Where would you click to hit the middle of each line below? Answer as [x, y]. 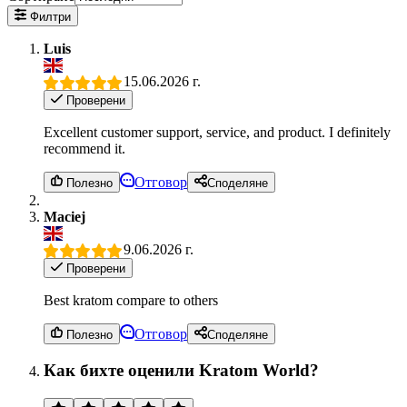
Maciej [65, 216]
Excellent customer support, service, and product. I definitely [217, 133]
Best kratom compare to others [131, 301]
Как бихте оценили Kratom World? [181, 371]
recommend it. [84, 149]
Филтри [49, 16]
